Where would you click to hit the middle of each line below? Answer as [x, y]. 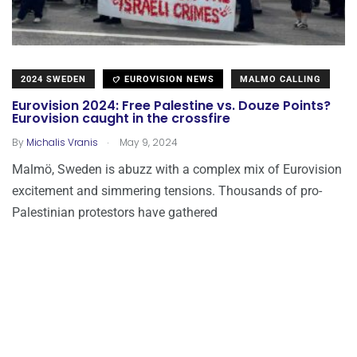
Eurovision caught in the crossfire [121, 119]
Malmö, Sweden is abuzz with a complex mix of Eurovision [177, 169]
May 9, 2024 [147, 142]
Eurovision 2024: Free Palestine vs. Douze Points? [171, 106]
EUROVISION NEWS [168, 79]
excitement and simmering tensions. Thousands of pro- [167, 190]
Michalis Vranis [62, 142]
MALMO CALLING [280, 79]
